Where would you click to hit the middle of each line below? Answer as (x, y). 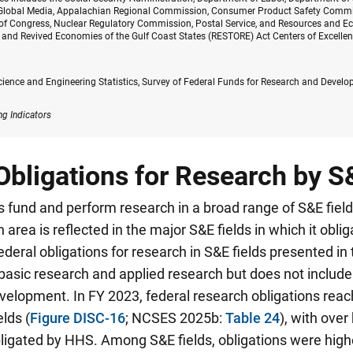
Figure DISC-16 (78, 318)
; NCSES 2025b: (175, 318)
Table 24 (253, 318)
